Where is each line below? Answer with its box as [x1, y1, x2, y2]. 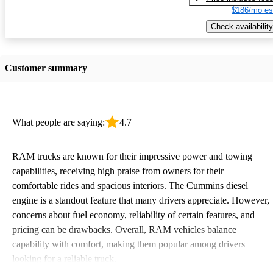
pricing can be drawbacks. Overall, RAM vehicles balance [12, 224, 236, 235]
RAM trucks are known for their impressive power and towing [12, 151, 252, 161]
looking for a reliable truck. [12, 253, 116, 264]
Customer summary [5, 62, 87, 73]
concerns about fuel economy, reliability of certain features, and [12, 209, 255, 220]
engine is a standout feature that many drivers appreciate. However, [12, 194, 269, 205]
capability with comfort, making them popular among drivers [12, 238, 245, 249]
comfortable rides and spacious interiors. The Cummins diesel [12, 180, 248, 191]
